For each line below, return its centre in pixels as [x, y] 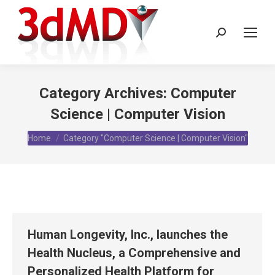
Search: [231, 35]
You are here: [55, 133]
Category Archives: [105, 93]
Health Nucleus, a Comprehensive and [134, 253]
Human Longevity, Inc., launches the [128, 234]
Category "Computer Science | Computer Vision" [155, 138]
